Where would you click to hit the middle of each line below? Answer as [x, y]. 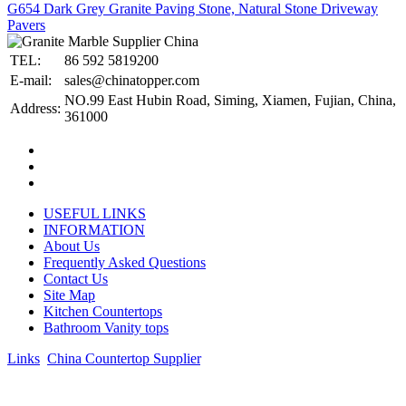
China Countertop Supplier [124, 358]
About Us [72, 246]
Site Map [69, 295]
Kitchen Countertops [103, 311]
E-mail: [31, 80]
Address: [35, 108]
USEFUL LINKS [95, 213]
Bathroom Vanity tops [106, 327]
